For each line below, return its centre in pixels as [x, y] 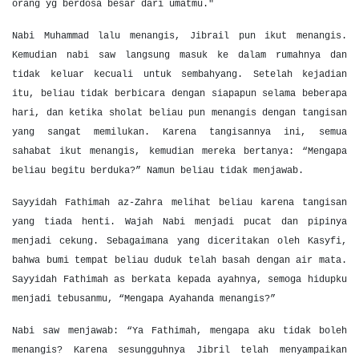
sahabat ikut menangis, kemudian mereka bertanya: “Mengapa [179, 151]
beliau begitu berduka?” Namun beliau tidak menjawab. [158, 171]
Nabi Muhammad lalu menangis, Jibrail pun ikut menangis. [179, 36]
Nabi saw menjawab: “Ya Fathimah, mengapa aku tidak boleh [179, 331]
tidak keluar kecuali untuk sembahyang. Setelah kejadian [179, 75]
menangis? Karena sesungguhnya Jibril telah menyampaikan [179, 350]
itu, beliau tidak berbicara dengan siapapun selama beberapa [179, 94]
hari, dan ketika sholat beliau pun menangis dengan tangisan [179, 113]
